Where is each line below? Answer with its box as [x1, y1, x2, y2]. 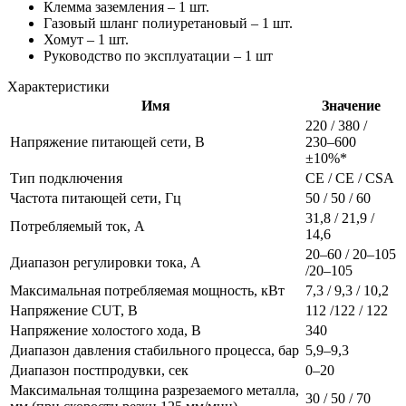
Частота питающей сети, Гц [10, 189, 181, 206]
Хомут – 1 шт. [43, 31, 129, 47]
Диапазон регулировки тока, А [10, 254, 201, 270]
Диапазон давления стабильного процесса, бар [10, 342, 299, 358]
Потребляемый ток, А [10, 217, 145, 234]
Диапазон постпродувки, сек [10, 362, 188, 378]
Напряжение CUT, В [10, 302, 138, 318]
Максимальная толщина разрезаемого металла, [10, 382, 299, 398]
